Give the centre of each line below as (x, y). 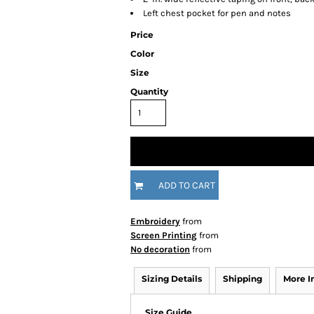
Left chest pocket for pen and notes (217, 13)
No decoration (160, 249)
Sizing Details (172, 279)
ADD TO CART (187, 186)
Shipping (243, 279)
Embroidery (155, 221)
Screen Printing (164, 235)
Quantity (149, 91)
